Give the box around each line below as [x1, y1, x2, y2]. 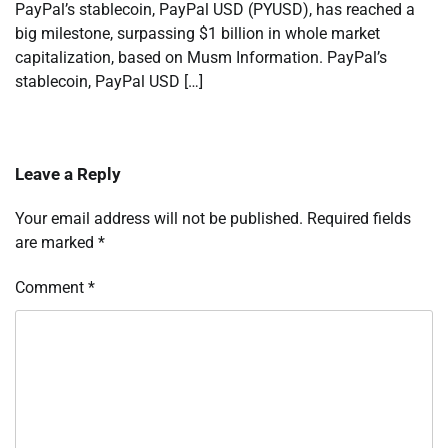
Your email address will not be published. [15, 208, 303, 228]
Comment [15, 277, 88, 297]
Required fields [307, 208, 411, 228]
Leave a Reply [15, 163, 121, 184]
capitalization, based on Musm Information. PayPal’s [15, 47, 387, 67]
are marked [15, 232, 98, 252]
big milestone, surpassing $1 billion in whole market [15, 23, 380, 43]
